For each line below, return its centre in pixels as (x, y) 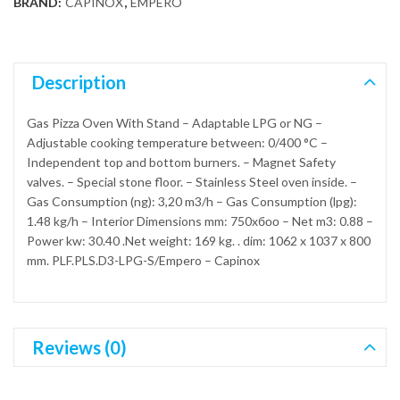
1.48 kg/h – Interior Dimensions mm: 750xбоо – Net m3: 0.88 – (200, 221)
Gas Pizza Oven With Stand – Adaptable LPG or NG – (175, 123)
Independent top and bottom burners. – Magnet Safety (181, 162)
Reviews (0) (79, 348)
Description (79, 83)
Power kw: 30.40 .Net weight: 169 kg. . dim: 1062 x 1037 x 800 (199, 241)
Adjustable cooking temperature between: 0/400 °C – (177, 143)
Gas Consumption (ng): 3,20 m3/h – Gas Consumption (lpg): (192, 202)
